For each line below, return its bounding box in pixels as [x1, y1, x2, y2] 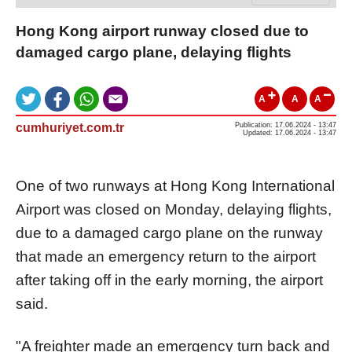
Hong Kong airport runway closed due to [16, 22, 309, 39]
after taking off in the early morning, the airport [16, 271, 323, 288]
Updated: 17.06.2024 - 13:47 [243, 128, 336, 137]
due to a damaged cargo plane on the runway [16, 224, 323, 241]
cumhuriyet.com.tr [16, 120, 124, 134]
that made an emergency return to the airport [16, 247, 316, 265]
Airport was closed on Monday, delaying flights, [16, 200, 332, 218]
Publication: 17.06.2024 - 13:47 [235, 120, 336, 129]
